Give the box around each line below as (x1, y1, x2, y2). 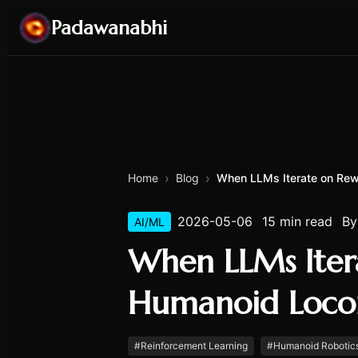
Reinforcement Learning (141, 340, 248, 352)
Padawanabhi (51, 15, 167, 40)
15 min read (262, 213, 332, 229)
